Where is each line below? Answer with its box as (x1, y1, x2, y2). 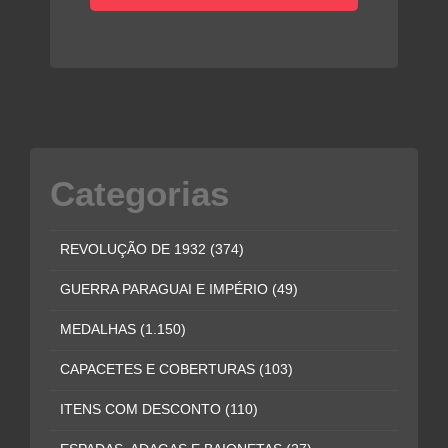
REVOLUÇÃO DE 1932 (60, 242, 210, 258)
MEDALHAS (60, 322, 140, 338)
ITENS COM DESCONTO (60, 402, 225, 418)
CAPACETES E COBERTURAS (60, 362, 259, 378)
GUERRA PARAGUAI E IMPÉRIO (60, 282, 272, 298)
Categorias (50, 174, 229, 214)
